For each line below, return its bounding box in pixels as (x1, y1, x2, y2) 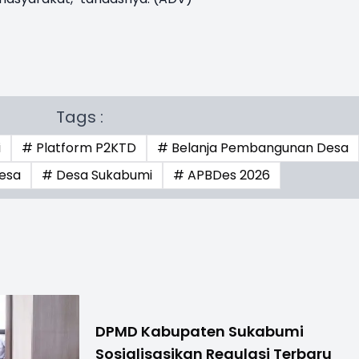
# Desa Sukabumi (42, 165, 153, 184)
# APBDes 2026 (173, 165, 271, 184)
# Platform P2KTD (22, 138, 137, 157)
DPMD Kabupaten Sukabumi (95, 321, 305, 341)
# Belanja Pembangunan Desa (157, 138, 349, 157)
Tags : (55, 105, 103, 128)
